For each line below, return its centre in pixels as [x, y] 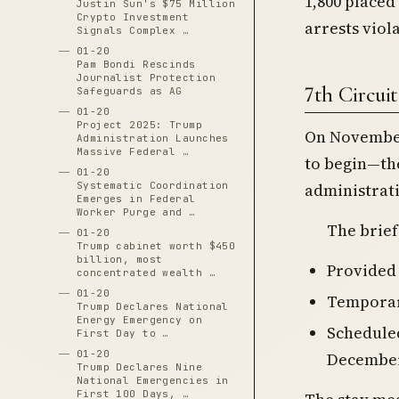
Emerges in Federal [136, 199]
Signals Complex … [133, 30]
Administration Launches [152, 138]
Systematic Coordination [152, 185]
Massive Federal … [133, 151]
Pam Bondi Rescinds [136, 64]
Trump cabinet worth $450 [156, 246]
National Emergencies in [152, 380]
